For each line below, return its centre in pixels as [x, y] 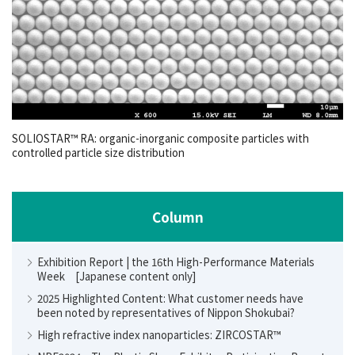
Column [177, 216]
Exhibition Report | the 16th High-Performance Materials [176, 261]
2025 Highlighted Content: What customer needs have [170, 298]
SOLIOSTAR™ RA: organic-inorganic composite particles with [160, 138]
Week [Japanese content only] [122, 276]
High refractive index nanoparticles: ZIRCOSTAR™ [160, 334]
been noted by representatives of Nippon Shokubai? [166, 312]
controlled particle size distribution [98, 152]
